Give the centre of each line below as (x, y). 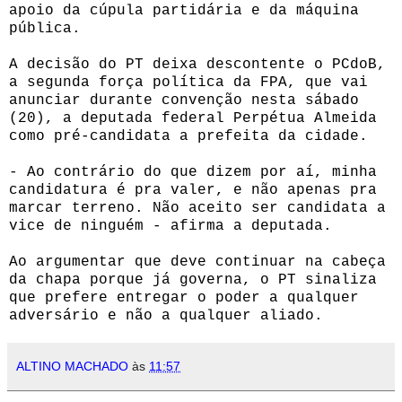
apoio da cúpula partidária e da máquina (184, 10)
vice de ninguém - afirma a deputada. (170, 226)
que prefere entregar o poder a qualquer (184, 297)
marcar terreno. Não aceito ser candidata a (197, 208)
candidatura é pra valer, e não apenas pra (193, 190)
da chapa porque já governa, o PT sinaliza (193, 280)
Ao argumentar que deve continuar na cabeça (197, 262)
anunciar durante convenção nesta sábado (184, 100)
